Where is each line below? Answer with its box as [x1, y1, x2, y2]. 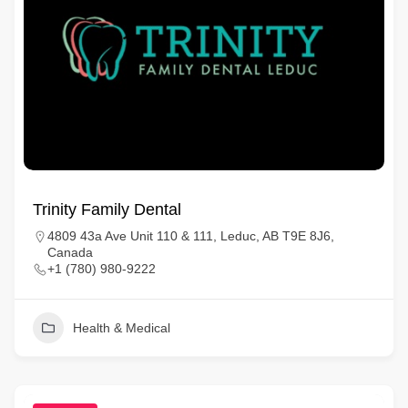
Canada [47, 245, 93, 260]
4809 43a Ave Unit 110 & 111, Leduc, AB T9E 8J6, [47, 229, 334, 243]
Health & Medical [73, 321, 170, 335]
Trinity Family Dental [33, 200, 181, 219]
